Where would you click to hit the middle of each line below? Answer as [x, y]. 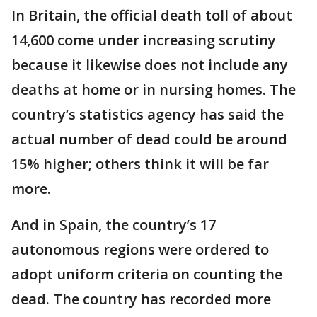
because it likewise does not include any [150, 65]
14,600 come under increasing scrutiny [144, 40]
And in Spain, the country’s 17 [114, 225]
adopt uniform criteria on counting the [147, 274]
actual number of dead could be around [149, 139]
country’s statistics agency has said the [148, 114]
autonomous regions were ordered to [140, 249]
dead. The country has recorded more [141, 299]
